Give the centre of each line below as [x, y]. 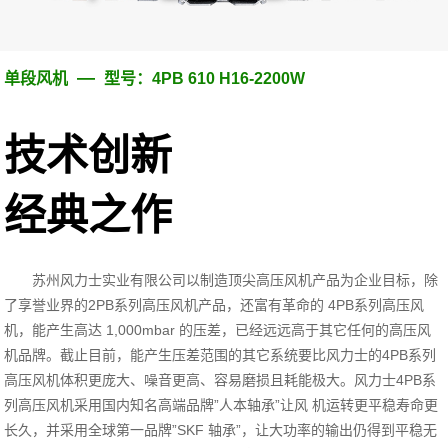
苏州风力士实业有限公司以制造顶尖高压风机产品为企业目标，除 [235, 280]
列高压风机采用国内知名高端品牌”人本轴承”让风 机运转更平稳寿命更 [221, 405]
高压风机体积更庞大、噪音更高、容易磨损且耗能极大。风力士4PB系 [220, 380]
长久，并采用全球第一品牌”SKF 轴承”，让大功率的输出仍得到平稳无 [221, 430]
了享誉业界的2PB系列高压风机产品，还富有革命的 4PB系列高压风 [214, 305]
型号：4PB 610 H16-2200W [205, 78]
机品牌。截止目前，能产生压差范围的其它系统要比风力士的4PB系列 [220, 355]
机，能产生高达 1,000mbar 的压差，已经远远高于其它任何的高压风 [218, 330]
